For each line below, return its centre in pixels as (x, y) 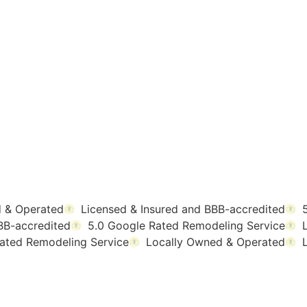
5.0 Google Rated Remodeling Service (186, 225)
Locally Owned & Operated (216, 242)
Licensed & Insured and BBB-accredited (183, 209)
